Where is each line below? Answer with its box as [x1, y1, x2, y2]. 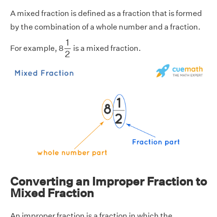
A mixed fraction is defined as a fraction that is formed [10, 9, 202, 18]
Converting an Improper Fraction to [10, 174, 207, 188]
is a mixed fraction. [71, 44, 141, 53]
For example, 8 [10, 44, 63, 53]
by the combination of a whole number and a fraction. [10, 22, 201, 32]
